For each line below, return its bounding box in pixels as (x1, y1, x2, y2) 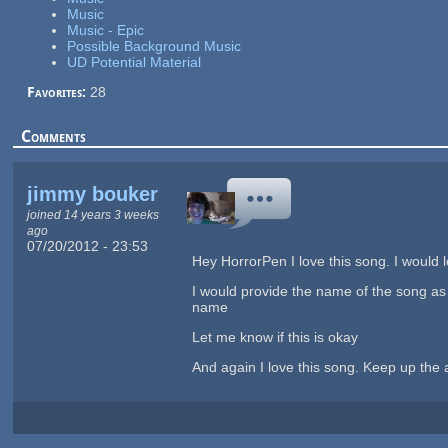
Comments (21, 126, 87, 146)
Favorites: (26, 83, 90, 100)
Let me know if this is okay (191, 328, 358, 345)
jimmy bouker (26, 182, 158, 205)
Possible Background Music (66, 37, 241, 54)
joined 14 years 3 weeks (26, 207, 159, 221)
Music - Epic (66, 21, 144, 38)
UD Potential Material (66, 53, 201, 70)
